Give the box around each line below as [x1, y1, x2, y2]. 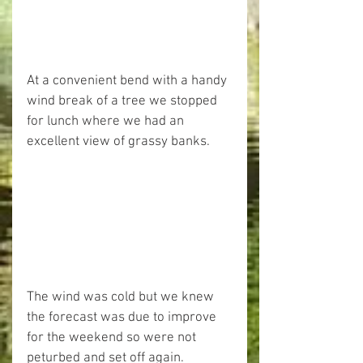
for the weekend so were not [27, 330, 199, 347]
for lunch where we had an [27, 113, 187, 130]
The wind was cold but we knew [27, 289, 217, 306]
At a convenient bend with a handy [27, 72, 230, 89]
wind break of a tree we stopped [27, 92, 220, 109]
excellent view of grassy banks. [27, 133, 210, 150]
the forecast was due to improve [27, 310, 220, 327]
